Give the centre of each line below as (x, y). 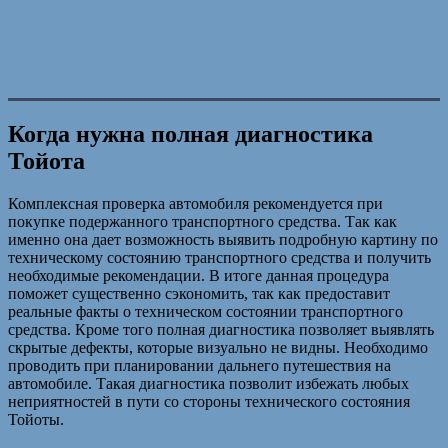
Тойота (46, 160)
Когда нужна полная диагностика (190, 133)
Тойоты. (36, 419)
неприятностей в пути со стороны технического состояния (209, 401)
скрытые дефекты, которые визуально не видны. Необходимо (218, 347)
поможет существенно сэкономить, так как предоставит (199, 293)
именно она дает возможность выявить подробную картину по (223, 239)
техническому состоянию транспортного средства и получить (219, 257)
